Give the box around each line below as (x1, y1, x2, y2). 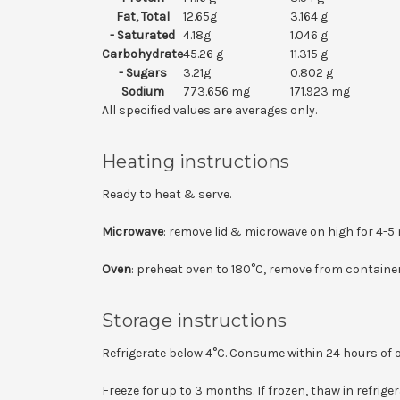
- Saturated (110, 27, 175, 43)
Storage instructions (102, 309, 287, 331)
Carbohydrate (102, 46, 183, 62)
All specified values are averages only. (102, 102, 317, 118)
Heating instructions (102, 150, 289, 172)
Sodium (121, 83, 164, 99)
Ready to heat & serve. (102, 186, 231, 202)
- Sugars (118, 64, 167, 80)
